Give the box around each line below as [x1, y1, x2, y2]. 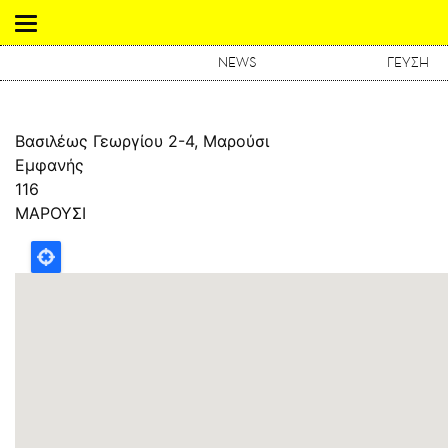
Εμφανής [15, 155, 84, 175]
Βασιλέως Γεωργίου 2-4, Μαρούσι [15, 131, 269, 151]
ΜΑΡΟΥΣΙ [15, 203, 86, 223]
